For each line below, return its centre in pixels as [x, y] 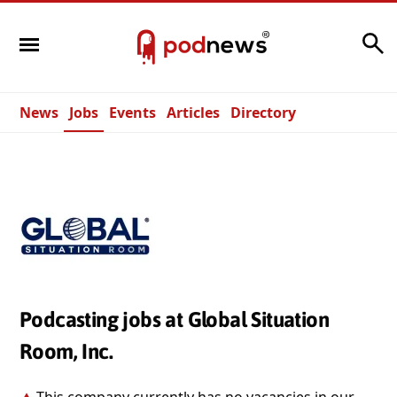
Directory [263, 113]
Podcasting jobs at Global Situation [174, 319]
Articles [193, 113]
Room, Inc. [66, 351]
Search [334, 39]
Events [132, 113]
